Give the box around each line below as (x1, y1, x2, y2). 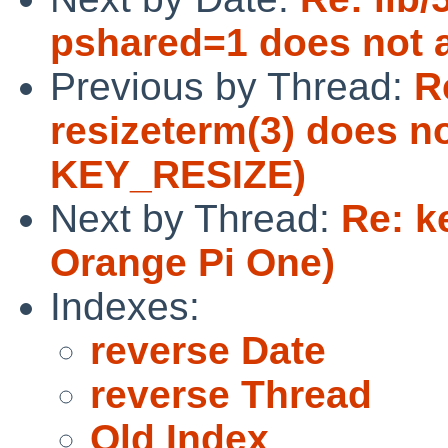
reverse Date (90, 328, 326, 372)
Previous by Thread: (50, 64, 414, 108)
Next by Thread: (50, 196, 341, 240)
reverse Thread (90, 372, 372, 416)
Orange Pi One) (50, 240, 335, 284)
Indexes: (50, 284, 200, 328)
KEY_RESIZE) (50, 152, 306, 196)
